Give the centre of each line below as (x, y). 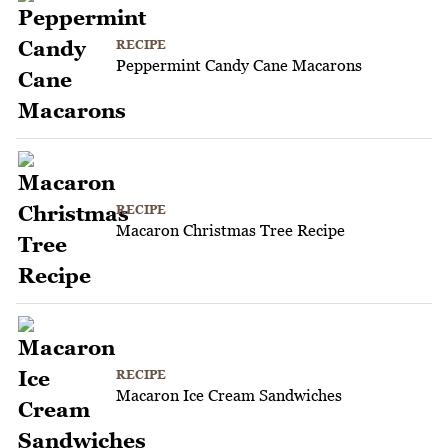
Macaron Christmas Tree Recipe (230, 229)
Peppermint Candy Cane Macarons (239, 64)
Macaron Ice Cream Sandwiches (229, 394)
